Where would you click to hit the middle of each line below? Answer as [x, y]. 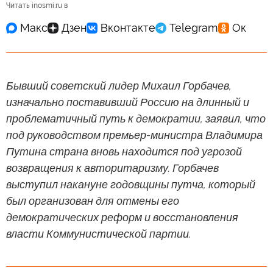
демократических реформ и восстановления [122, 217]
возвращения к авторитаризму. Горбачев [112, 168]
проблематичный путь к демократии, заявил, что [136, 118]
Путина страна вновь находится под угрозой [124, 151]
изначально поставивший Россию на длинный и [128, 102]
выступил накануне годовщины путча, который [131, 184]
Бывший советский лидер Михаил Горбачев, [119, 85]
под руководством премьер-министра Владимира [134, 135]
